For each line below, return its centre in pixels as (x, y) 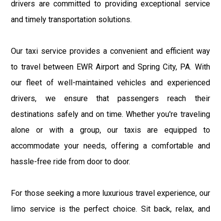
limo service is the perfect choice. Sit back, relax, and (110, 209)
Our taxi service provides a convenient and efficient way (110, 51)
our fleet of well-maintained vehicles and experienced (110, 82)
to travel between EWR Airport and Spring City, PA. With (110, 67)
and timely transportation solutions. (72, 19)
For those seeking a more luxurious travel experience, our (110, 193)
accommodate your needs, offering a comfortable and (110, 146)
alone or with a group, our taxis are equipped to (110, 130)
